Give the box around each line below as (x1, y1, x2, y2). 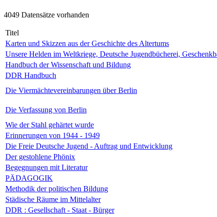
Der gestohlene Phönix (5, 152, 75, 161)
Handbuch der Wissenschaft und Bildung (5, 60, 131, 69)
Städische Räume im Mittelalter (5, 195, 101, 203)
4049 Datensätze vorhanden (4, 10, 89, 19)
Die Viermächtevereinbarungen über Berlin (5, 86, 137, 94)
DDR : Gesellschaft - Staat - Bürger (5, 205, 114, 214)
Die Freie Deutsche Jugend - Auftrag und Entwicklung (5, 141, 172, 150)
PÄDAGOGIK (5, 173, 53, 182)
